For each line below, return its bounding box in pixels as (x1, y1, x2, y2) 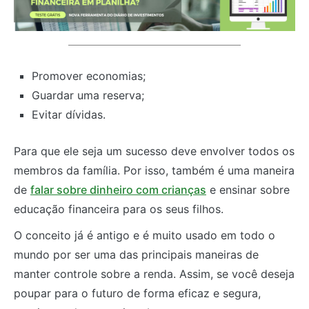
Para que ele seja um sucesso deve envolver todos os (14, 144, 295, 159)
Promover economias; (31, 68, 146, 83)
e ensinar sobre (206, 183, 290, 197)
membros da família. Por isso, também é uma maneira (14, 163, 295, 178)
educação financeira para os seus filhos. (14, 202, 223, 217)
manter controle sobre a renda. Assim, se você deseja (14, 267, 295, 281)
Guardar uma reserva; (31, 88, 144, 102)
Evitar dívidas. (31, 107, 106, 121)
